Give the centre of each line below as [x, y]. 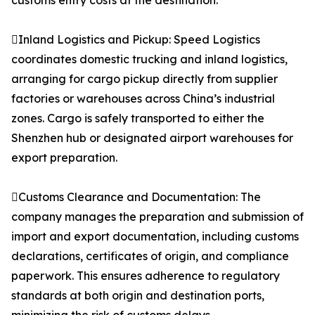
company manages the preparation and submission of [157, 217]
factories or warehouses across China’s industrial [143, 99]
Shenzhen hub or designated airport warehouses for [152, 138]
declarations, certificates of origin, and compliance [150, 256]
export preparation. [64, 158]
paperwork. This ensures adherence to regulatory [146, 276]
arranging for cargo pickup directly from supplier [144, 79]
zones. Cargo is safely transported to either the [138, 118]
